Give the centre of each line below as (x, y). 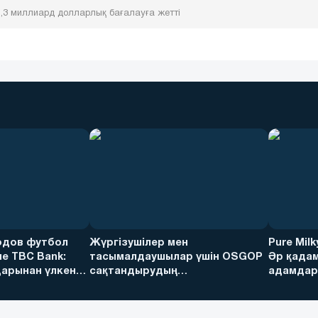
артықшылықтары (138, 285)
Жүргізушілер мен (139, 243)
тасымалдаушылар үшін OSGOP (176, 257)
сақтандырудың (133, 271)
